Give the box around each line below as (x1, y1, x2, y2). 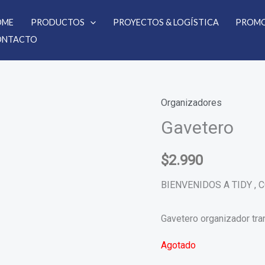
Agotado (161, 239, 196, 251)
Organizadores (161, 97, 222, 108)
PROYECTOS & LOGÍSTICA (112, 17, 219, 27)
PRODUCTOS (31, 17, 85, 27)
